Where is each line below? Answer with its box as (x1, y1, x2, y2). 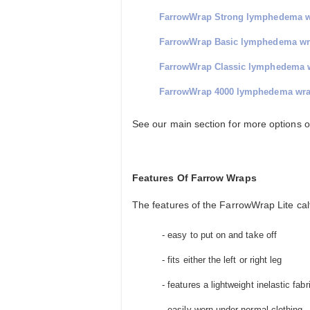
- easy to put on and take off (159, 230, 277, 241)
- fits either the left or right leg (159, 255, 282, 266)
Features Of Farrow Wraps (132, 172, 257, 184)
